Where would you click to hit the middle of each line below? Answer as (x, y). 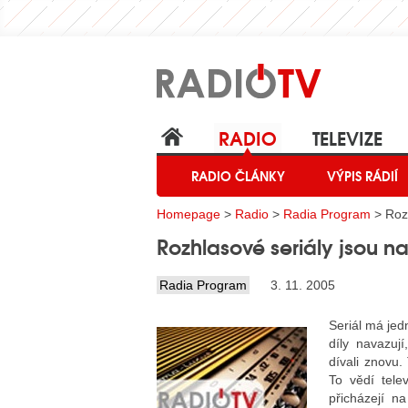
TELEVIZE (347, 137)
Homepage (189, 214)
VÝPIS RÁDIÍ (362, 176)
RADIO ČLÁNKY (238, 176)
